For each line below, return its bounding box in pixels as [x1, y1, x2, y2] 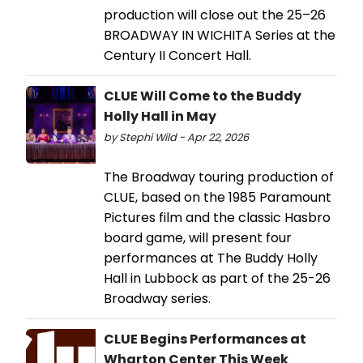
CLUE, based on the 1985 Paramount [104, 187, 331, 207]
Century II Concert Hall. [104, 45, 251, 65]
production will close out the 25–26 [104, 5, 326, 24]
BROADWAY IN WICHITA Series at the [104, 25, 335, 45]
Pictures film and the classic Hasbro [104, 207, 331, 227]
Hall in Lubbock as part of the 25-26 [104, 268, 331, 288]
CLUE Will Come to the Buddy [104, 86, 301, 105]
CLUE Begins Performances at [104, 329, 306, 348]
